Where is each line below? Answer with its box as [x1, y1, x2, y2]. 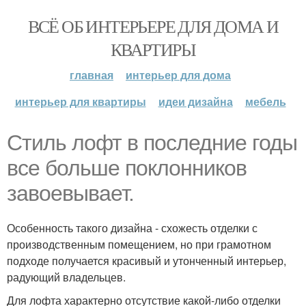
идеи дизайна [158, 94, 233, 109]
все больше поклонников [7, 156, 247, 180]
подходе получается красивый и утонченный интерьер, [7, 253, 286, 268]
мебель [245, 94, 286, 109]
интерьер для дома [126, 67, 231, 83]
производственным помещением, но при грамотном [7, 236, 271, 252]
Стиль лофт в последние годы [7, 130, 297, 155]
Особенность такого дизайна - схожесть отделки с [7, 220, 258, 236]
